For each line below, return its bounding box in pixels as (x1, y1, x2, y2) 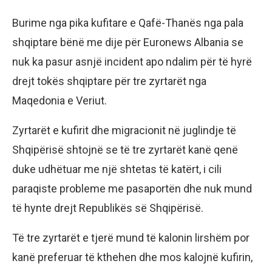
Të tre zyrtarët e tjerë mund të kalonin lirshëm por (12, 231, 250, 245)
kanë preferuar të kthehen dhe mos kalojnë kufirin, (12, 251, 253, 264)
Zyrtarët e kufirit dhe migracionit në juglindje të (12, 124, 236, 137)
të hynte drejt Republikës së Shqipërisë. (12, 202, 203, 215)
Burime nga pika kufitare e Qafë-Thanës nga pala (12, 16, 243, 30)
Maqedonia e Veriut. (12, 94, 107, 107)
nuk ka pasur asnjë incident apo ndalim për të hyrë (12, 55, 252, 69)
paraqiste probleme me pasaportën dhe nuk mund (12, 182, 252, 195)
